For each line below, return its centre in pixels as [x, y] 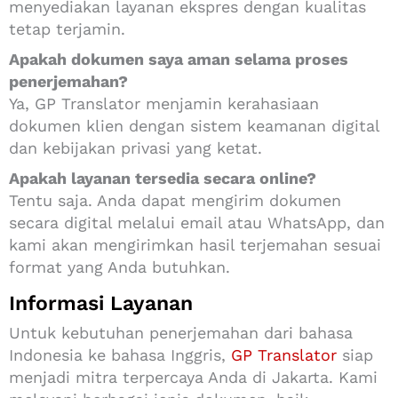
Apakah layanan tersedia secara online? [163, 178]
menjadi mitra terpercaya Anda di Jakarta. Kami [193, 377]
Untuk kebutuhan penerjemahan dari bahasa [181, 332]
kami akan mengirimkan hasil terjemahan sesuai [195, 244]
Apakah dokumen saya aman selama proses [179, 59]
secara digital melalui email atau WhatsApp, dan [197, 222]
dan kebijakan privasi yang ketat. [135, 147]
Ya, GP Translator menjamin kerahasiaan [164, 103]
